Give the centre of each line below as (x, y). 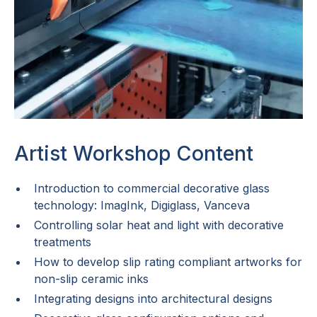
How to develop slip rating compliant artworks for (168, 262)
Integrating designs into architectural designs (153, 299)
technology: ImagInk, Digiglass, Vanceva (142, 205)
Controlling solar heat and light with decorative (159, 225)
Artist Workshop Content (134, 153)
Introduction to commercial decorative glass (152, 188)
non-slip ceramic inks (91, 279)
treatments (63, 242)
